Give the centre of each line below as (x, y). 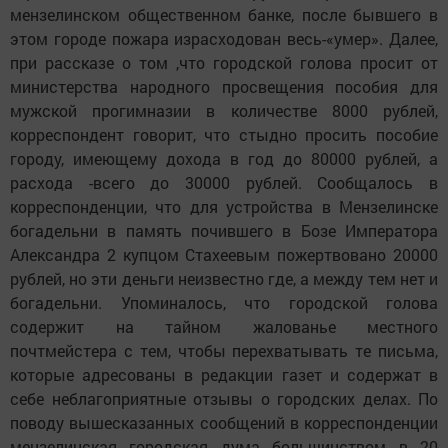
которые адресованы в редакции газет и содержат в (224, 375)
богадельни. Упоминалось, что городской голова (224, 303)
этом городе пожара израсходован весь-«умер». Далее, (224, 39)
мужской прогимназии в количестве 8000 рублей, (224, 111)
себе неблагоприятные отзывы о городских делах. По (224, 399)
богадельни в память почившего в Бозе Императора (224, 231)
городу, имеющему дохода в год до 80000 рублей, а (224, 159)
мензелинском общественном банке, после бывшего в (224, 15)
